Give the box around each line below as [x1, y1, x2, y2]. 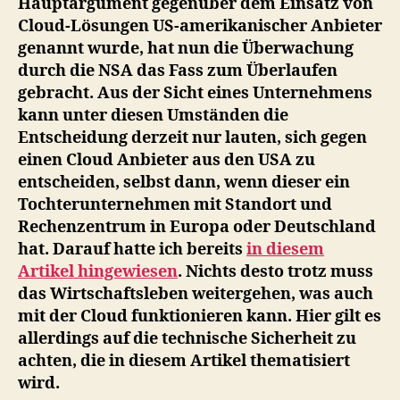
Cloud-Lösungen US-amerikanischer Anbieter [18, 16, 382, 37]
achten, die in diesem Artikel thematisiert [18, 351, 350, 371]
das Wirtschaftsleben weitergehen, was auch [18, 284, 373, 304]
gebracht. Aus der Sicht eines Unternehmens [18, 83, 372, 104]
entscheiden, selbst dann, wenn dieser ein [18, 172, 350, 193]
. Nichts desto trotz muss [178, 262, 373, 282]
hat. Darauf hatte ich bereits [18, 239, 246, 260]
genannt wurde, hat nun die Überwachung [18, 38, 354, 59]
